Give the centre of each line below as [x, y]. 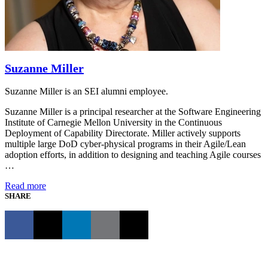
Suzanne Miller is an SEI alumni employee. [86, 91]
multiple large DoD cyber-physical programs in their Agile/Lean [125, 144]
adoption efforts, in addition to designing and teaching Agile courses [133, 154]
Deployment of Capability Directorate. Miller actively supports [123, 133]
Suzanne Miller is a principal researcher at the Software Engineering [133, 111]
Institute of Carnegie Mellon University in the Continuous [113, 122]
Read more [25, 185]
